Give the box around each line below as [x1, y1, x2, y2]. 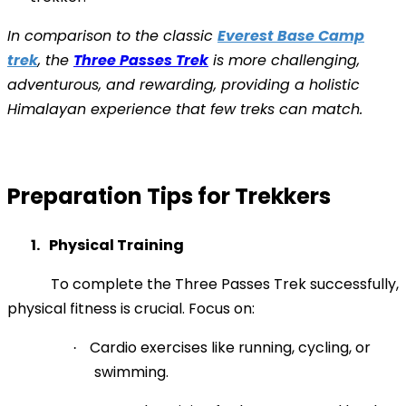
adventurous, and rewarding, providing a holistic [7, 73, 360, 95]
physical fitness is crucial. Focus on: [7, 297, 255, 319]
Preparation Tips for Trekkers [7, 180, 331, 211]
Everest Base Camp [217, 24, 364, 46]
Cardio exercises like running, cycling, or [90, 336, 371, 358]
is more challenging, [208, 49, 360, 71]
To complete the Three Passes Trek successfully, [51, 273, 399, 295]
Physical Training [49, 234, 184, 256]
